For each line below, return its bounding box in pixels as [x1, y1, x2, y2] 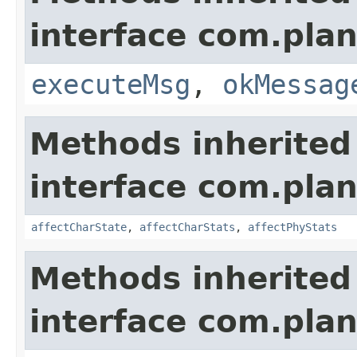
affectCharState [31, 221, 127, 233]
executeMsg [31, 69, 190, 100]
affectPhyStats [248, 221, 337, 233]
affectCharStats [139, 221, 235, 233]
